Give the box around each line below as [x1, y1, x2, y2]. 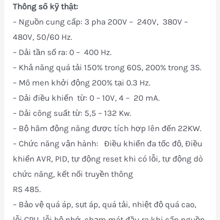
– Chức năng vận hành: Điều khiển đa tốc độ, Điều [13, 138, 203, 148]
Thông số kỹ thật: [13, 1, 79, 11]
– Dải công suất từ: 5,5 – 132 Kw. [13, 108, 132, 118]
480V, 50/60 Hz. [13, 32, 73, 42]
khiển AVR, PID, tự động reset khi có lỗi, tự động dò [13, 154, 203, 164]
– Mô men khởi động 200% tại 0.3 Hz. [13, 78, 151, 87]
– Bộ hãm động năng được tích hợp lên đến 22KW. [13, 123, 202, 133]
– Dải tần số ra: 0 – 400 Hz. [13, 47, 112, 57]
